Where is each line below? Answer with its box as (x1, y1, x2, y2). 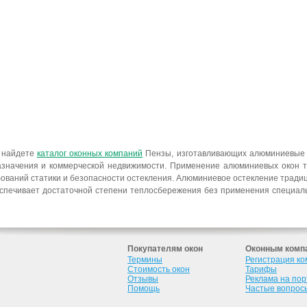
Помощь (127, 284, 160, 293)
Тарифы (245, 265, 277, 274)
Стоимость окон (127, 265, 190, 274)
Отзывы (127, 274, 158, 284)
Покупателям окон (127, 244, 203, 254)
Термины (127, 255, 162, 265)
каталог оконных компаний (36, 149, 143, 158)
